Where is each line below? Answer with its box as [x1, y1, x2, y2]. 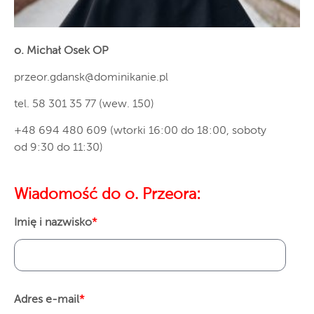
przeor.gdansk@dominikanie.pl [14, 71, 168, 83]
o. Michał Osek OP [14, 45, 109, 57]
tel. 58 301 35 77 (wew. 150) [14, 98, 154, 110]
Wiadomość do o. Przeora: [14, 186, 200, 203]
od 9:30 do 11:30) [14, 142, 103, 153]
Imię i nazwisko [14, 217, 92, 228]
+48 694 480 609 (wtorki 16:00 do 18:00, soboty [14, 125, 266, 137]
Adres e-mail [14, 294, 79, 306]
